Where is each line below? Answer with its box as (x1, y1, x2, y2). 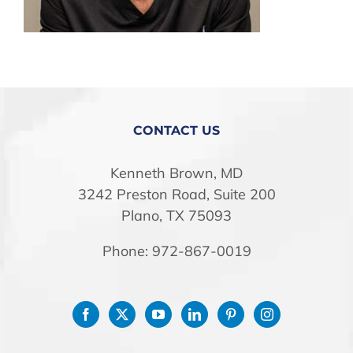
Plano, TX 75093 (121, 206, 232, 225)
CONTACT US (133, 123, 220, 138)
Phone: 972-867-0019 (102, 242, 251, 260)
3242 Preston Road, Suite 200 (77, 185, 276, 203)
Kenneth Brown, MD (110, 164, 243, 182)
